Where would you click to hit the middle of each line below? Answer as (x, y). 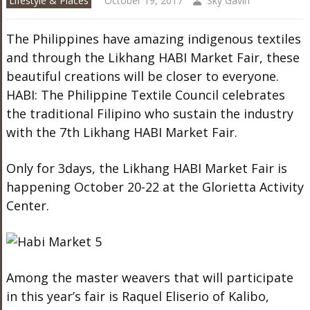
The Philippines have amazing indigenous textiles (153, 39)
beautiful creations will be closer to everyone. (142, 76)
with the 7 (36, 132)
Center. (27, 206)
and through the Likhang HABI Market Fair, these (153, 57)
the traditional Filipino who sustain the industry (149, 113)
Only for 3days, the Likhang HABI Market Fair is (146, 168)
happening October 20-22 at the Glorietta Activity (155, 187)
